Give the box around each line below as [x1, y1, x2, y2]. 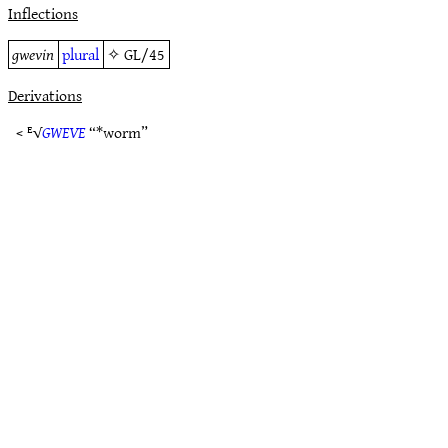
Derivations [8, 81, 82, 109]
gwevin [12, 40, 55, 68]
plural [62, 40, 100, 68]
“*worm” [85, 118, 148, 146]
